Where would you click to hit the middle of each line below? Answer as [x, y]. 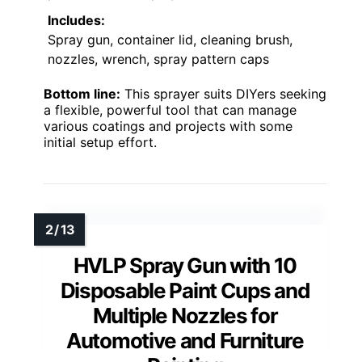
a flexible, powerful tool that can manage [170, 109]
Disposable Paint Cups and [185, 290]
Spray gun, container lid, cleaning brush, [170, 39]
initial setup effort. [100, 142]
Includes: [76, 20]
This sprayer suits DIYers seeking [223, 93]
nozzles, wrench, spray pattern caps [158, 59]
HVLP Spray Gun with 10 [185, 265]
